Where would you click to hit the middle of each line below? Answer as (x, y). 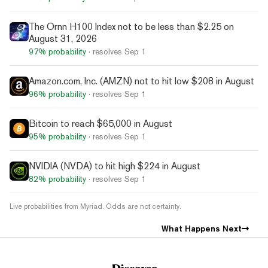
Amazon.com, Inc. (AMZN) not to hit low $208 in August (141, 81)
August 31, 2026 (63, 38)
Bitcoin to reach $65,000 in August (100, 123)
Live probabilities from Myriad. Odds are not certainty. (95, 206)
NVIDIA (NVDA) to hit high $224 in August (115, 166)
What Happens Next (201, 228)
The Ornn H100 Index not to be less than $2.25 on (131, 26)
